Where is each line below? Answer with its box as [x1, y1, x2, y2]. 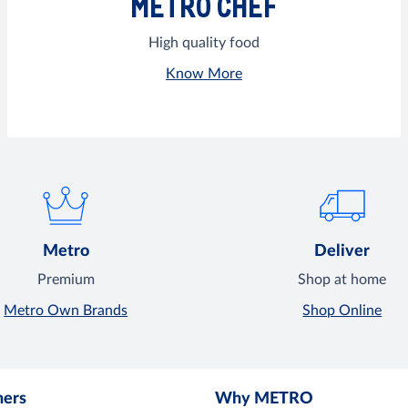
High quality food [148, 36, 260, 51]
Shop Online [302, 303, 382, 319]
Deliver [314, 243, 371, 260]
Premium [36, 272, 95, 288]
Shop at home [298, 272, 387, 288]
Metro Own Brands [4, 303, 128, 319]
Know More [165, 66, 242, 82]
